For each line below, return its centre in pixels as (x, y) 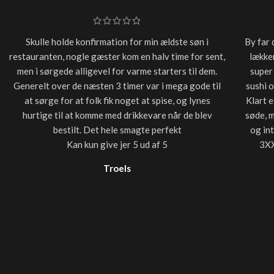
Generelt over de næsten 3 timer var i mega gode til (117, 85)
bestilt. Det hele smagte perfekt (117, 129)
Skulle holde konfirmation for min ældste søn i (117, 41)
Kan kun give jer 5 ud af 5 (117, 144)
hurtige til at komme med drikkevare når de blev (117, 115)
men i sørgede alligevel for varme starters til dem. (117, 71)
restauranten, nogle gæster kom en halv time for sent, (117, 56)
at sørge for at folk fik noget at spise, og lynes (117, 100)
